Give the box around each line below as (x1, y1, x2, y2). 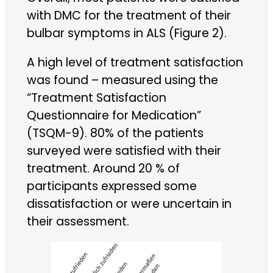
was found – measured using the (26, 71, 218, 88)
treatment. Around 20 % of (26, 160, 180, 177)
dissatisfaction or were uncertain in (26, 195, 232, 212)
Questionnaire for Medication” (26, 107, 201, 124)
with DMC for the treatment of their (26, 7, 231, 24)
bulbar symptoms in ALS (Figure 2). (26, 24, 227, 41)
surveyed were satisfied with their (26, 142, 221, 159)
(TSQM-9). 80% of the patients (26, 124, 204, 141)
